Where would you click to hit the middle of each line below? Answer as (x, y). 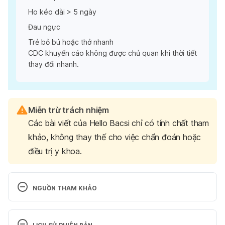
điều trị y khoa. (55, 151)
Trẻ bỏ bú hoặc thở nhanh (71, 42)
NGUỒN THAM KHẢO (65, 188)
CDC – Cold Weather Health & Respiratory (100, 219)
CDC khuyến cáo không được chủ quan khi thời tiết (113, 53)
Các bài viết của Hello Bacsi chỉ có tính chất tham (119, 123)
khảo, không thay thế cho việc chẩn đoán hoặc (115, 137)
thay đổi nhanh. (53, 64)
